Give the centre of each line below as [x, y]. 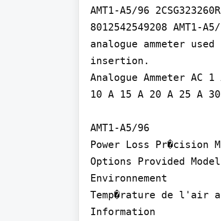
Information [123, 212]
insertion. [120, 61]
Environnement [129, 178]
